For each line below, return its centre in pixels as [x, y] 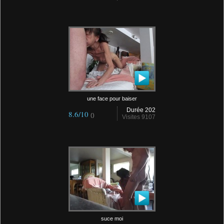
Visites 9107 [139, 117]
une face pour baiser [112, 98]
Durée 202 [141, 110]
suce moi [112, 218]
